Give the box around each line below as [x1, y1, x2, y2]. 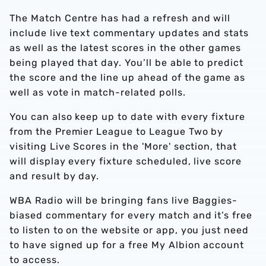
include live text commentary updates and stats [9, 27, 249, 39]
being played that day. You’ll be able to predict [9, 57, 244, 68]
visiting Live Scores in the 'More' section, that [9, 141, 237, 152]
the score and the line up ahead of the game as [9, 72, 246, 83]
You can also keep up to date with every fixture [9, 111, 246, 122]
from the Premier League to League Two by [9, 126, 224, 137]
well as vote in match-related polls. [9, 87, 186, 98]
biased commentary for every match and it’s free [9, 210, 253, 221]
